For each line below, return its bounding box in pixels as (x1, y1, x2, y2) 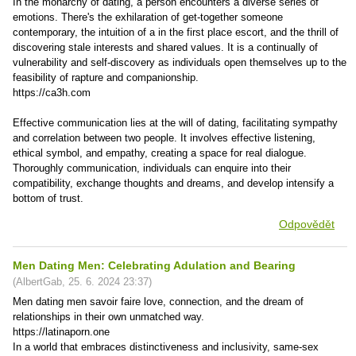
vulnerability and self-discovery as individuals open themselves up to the (13, 56, 346, 68)
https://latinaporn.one (13, 326, 110, 338)
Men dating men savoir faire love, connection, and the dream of (13, 296, 304, 308)
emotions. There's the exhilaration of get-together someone (13, 11, 283, 23)
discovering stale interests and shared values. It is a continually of (13, 41, 318, 53)
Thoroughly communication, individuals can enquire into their (13, 162, 291, 174)
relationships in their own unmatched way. (13, 311, 204, 323)
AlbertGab (16, 276, 62, 288)
